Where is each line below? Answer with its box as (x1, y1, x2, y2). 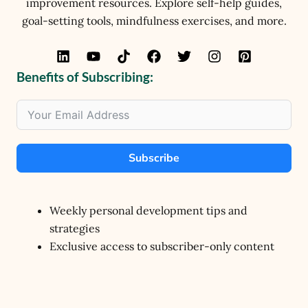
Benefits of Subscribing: (16, 69, 153, 85)
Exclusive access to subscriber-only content (49, 239, 274, 254)
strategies (49, 221, 100, 236)
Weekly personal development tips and (49, 203, 247, 218)
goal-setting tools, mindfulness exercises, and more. (21, 14, 287, 28)
